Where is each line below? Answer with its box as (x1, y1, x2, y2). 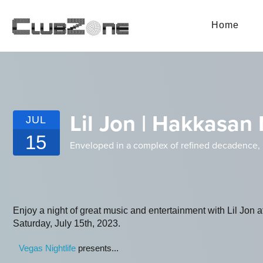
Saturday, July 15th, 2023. (12, 218, 120, 228)
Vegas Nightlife (18, 243, 76, 253)
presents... (75, 243, 119, 253)
